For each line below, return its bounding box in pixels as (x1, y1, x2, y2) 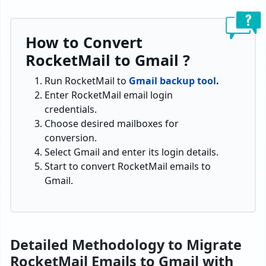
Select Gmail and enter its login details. (45, 145, 218, 159)
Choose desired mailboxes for (45, 116, 179, 130)
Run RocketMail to (45, 74, 129, 87)
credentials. (45, 102, 97, 116)
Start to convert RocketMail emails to (45, 159, 211, 173)
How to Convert (26, 31, 142, 52)
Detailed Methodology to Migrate (10, 235, 242, 254)
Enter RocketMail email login (45, 88, 173, 102)
